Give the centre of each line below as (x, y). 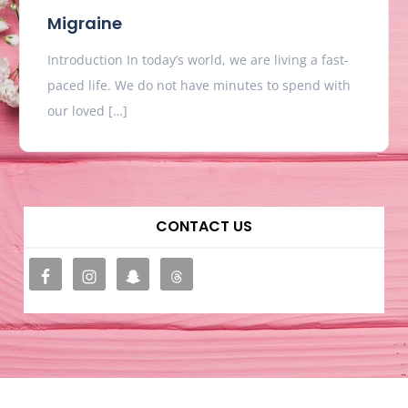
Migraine (85, 24)
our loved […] (88, 111)
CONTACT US (204, 227)
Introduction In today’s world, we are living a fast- (199, 60)
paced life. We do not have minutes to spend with (199, 86)
